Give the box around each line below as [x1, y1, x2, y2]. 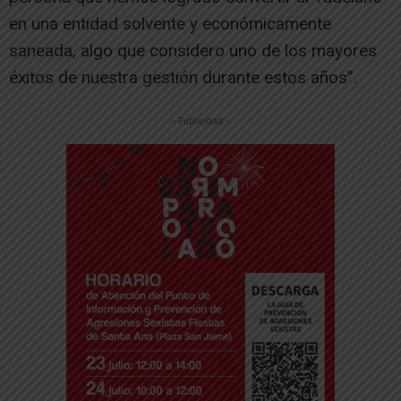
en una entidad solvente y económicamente [9, 13, 331, 34]
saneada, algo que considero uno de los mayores [9, 39, 377, 61]
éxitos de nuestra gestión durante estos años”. [9, 66, 357, 88]
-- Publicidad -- [171, 115, 230, 126]
